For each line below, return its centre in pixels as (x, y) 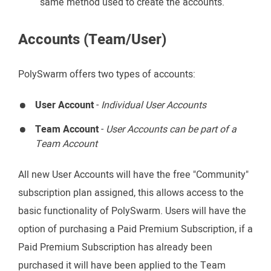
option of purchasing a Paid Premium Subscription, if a (135, 229)
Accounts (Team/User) (92, 39)
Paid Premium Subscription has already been (115, 247)
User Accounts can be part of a (171, 129)
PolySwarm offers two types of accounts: (107, 74)
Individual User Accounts (154, 105)
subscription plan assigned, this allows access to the (131, 193)
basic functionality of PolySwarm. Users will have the (132, 211)
